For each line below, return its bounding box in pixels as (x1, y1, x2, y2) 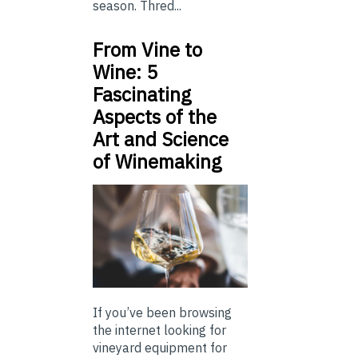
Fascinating (93, 81, 192, 107)
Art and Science (93, 125, 229, 152)
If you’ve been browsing (93, 304, 232, 320)
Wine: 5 (93, 58, 157, 85)
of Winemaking (93, 148, 222, 174)
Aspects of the (93, 103, 217, 129)
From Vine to (93, 36, 202, 62)
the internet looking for (93, 321, 226, 338)
